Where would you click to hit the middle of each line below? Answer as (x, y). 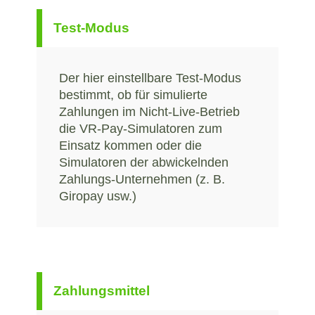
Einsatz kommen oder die (130, 145)
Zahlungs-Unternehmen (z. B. (142, 179)
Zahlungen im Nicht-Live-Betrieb (149, 111)
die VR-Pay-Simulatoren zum (141, 128)
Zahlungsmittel (102, 290)
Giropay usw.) (98, 196)
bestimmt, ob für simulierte (133, 95)
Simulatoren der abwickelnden (144, 162)
